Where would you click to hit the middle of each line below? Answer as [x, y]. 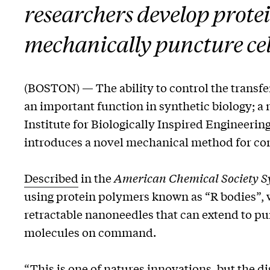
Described [51, 178]
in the [96, 178]
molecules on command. [90, 232]
